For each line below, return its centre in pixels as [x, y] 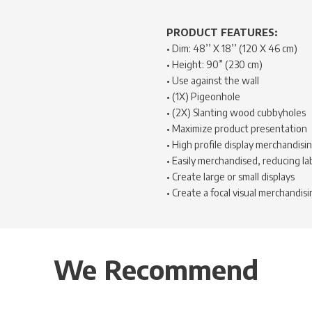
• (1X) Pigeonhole [203, 96]
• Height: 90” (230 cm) [214, 64]
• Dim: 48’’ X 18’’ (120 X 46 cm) [232, 48]
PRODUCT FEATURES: [222, 32]
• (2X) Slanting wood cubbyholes [236, 112]
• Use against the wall [213, 80]
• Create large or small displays [231, 177]
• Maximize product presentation [237, 128]
